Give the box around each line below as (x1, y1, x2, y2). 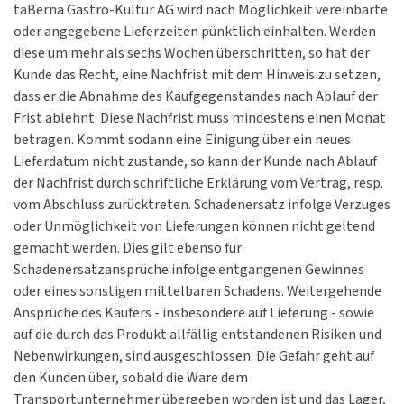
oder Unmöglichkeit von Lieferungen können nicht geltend (14, 217, 375, 237)
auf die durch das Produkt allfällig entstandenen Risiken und (14, 326, 381, 345)
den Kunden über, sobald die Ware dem (14, 369, 248, 389)
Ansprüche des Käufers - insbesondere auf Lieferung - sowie (14, 304, 374, 324)
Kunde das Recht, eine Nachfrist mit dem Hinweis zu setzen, (14, 66, 381, 86)
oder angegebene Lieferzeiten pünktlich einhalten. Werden (14, 23, 376, 42)
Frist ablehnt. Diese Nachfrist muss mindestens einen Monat (14, 109, 386, 129)
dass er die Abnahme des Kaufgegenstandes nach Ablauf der (14, 87, 378, 107)
